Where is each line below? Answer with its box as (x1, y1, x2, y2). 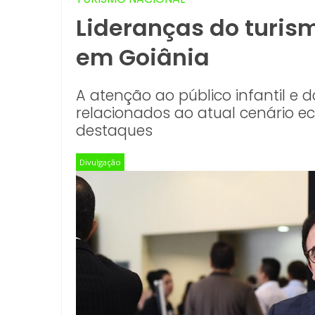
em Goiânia (76, 41, 210, 73)
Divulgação (79, 157, 121, 167)
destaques (76, 120, 153, 141)
